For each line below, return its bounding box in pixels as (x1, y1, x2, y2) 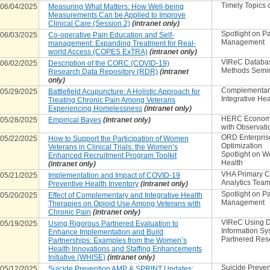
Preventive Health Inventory (48, 180, 139, 188)
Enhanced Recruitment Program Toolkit (48, 151, 177, 160)
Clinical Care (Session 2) (48, 19, 130, 28)
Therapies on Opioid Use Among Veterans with (48, 199, 201, 208)
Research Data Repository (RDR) (48, 67, 158, 76)
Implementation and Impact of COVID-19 (48, 171, 180, 180)
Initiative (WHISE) (48, 253, 105, 262)
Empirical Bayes (48, 116, 101, 124)
